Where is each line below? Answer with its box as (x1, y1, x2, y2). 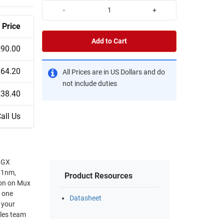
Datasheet (69, 194, 101, 203)
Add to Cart (91, 36, 127, 45)
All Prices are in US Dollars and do (62, 67, 165, 76)
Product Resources (64, 171, 132, 181)
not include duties (62, 79, 117, 88)
